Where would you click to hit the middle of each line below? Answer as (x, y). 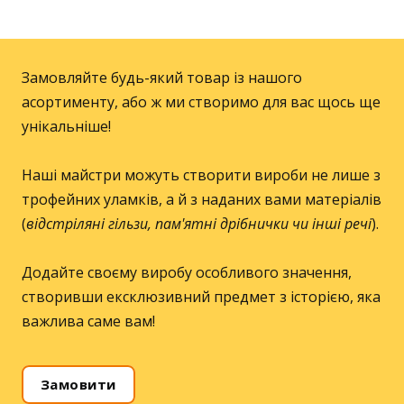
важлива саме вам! (88, 321)
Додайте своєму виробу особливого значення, (187, 272)
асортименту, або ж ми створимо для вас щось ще (201, 101)
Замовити (78, 384)
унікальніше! (66, 126)
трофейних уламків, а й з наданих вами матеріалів (202, 199)
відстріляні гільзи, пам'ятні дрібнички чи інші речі (199, 223)
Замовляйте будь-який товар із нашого (162, 77)
